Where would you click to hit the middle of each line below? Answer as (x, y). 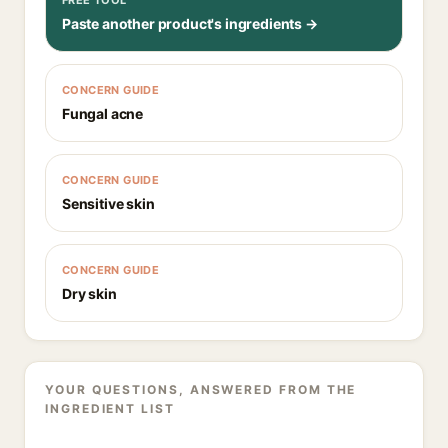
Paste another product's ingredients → (190, 23)
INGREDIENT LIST (110, 408)
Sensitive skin (108, 203)
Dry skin (89, 293)
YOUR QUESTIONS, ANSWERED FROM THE (201, 389)
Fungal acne (103, 113)
